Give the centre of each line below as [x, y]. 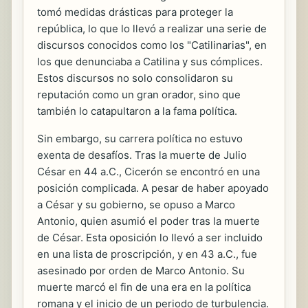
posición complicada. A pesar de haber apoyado [153, 188]
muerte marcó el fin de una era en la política [144, 287]
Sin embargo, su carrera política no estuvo [140, 139]
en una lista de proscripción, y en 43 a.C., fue [147, 254]
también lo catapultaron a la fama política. [137, 111]
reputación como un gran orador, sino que [139, 95]
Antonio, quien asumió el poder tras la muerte [148, 221]
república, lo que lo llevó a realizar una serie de [152, 29]
